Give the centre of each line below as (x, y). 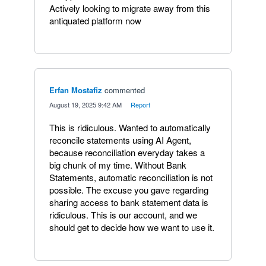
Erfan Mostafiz (76, 90)
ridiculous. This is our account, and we (123, 214)
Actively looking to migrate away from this (130, 8)
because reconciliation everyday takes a (127, 152)
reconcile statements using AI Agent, (120, 140)
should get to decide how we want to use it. (132, 227)
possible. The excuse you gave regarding (129, 189)
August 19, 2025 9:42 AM (85, 104)
